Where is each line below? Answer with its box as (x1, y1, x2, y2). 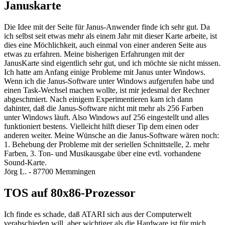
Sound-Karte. (4, 158, 47, 167)
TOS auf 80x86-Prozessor (4, 186, 136, 200)
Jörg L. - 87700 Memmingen (4, 167, 95, 176)
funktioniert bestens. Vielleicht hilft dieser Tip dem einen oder (4, 122, 198, 131)
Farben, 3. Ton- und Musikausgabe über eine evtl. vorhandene (4, 149, 201, 158)
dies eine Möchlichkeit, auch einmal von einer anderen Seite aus (4, 41, 206, 50)
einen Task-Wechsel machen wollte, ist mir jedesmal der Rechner (4, 86, 209, 95)
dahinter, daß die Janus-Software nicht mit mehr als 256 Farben (4, 104, 203, 113)
